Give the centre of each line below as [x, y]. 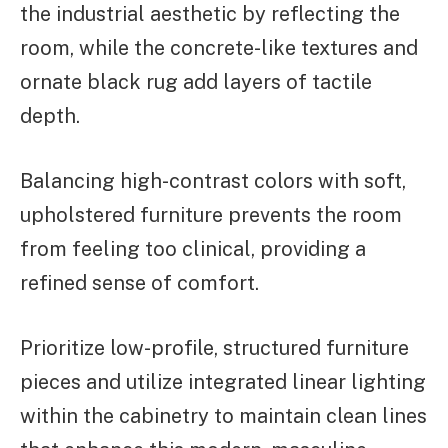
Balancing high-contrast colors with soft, [213, 180]
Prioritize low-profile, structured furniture [214, 347]
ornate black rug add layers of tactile [196, 82]
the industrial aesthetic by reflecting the [210, 14]
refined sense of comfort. [139, 282]
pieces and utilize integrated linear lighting [223, 381]
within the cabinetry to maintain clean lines [223, 415]
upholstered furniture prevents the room [211, 214]
